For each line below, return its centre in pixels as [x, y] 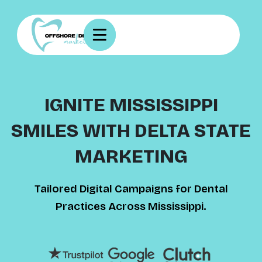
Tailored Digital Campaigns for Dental [131, 189]
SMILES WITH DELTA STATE [131, 131]
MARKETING [131, 157]
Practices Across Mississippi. [131, 207]
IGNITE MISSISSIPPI [131, 105]
